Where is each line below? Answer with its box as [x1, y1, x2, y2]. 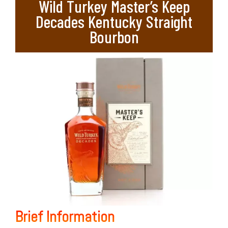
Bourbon [89, 26, 139, 47]
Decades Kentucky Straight [36, 11, 192, 32]
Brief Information [15, 207, 115, 226]
